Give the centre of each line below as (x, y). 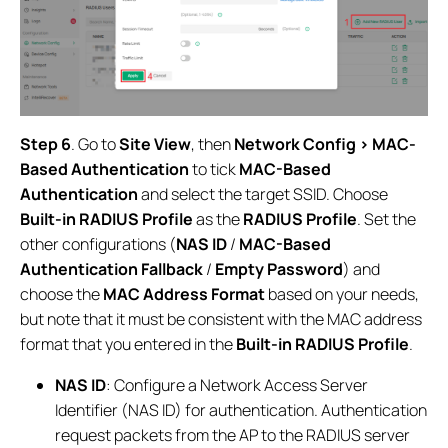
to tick (214, 169)
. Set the (386, 219)
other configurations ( (98, 244)
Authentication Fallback (113, 269)
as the (218, 219)
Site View (155, 144)
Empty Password (279, 269)
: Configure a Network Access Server (237, 385)
